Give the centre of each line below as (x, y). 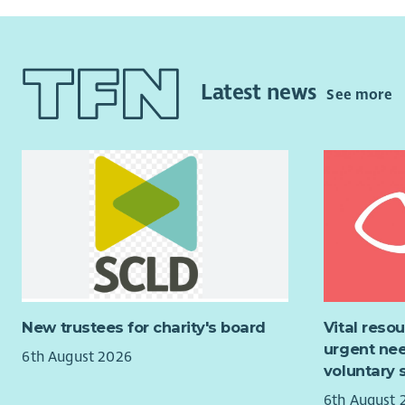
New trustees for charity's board (144, 328)
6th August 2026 (77, 357)
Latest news (261, 93)
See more (359, 95)
